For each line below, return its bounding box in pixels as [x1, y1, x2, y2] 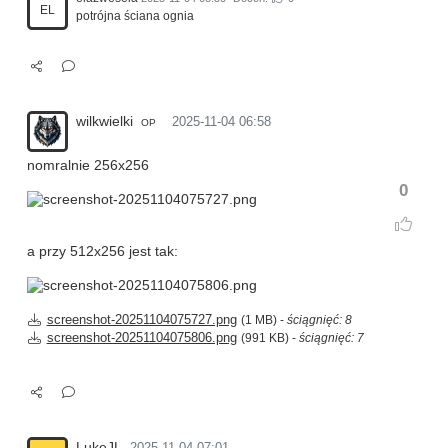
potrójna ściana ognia [76, 9, 194, 24]
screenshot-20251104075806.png [46, 331, 237, 346]
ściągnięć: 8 [286, 314, 352, 327]
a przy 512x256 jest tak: [27, 244, 178, 260]
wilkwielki [76, 113, 133, 130]
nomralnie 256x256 [27, 158, 149, 174]
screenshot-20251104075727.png [46, 313, 237, 328]
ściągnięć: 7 [298, 332, 364, 345]
